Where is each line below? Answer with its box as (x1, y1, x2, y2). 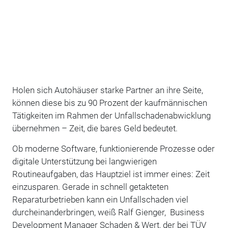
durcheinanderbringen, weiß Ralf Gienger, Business (12, 207, 205, 217)
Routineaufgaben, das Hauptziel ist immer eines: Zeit (12, 168, 210, 179)
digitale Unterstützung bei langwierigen (12, 156, 157, 166)
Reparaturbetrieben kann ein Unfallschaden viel (12, 194, 188, 205)
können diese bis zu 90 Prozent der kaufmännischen (12, 97, 207, 108)
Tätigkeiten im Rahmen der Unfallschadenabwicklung (12, 110, 211, 121)
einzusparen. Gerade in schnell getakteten (12, 181, 168, 192)
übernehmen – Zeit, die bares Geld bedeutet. (12, 123, 178, 133)
